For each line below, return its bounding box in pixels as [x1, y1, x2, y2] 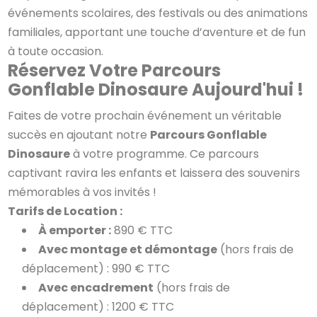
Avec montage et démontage [38, 241, 218, 258]
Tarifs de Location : [8, 202, 123, 219]
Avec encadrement [38, 279, 154, 296]
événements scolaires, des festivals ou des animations [8, 4, 309, 21]
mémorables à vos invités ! [8, 183, 157, 200]
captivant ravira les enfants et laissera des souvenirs [8, 164, 301, 181]
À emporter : [38, 221, 112, 238]
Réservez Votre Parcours [8, 58, 221, 82]
